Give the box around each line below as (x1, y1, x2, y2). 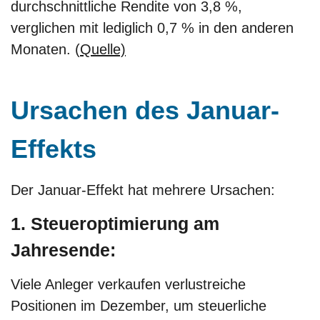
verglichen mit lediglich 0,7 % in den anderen (11, 19, 294, 36)
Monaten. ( (11, 41, 80, 57)
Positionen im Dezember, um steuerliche (11, 298, 266, 314)
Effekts (11, 134, 96, 164)
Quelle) (80, 41, 126, 57)
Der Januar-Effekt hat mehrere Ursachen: (11, 181, 279, 198)
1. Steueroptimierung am (11, 213, 219, 234)
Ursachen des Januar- (11, 96, 279, 126)
